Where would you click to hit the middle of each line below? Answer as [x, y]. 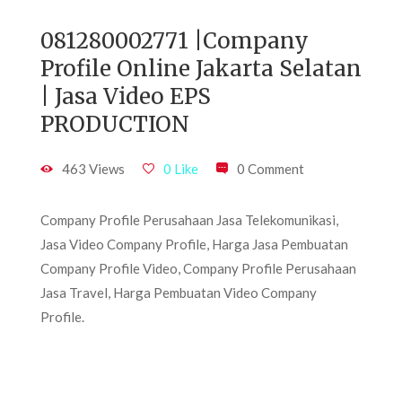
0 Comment [271, 169]
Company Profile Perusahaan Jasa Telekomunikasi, [189, 220]
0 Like [181, 169]
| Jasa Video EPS [126, 96]
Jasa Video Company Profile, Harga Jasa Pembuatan [194, 244]
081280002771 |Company [175, 41]
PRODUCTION [115, 124]
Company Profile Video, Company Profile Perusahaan [198, 268]
